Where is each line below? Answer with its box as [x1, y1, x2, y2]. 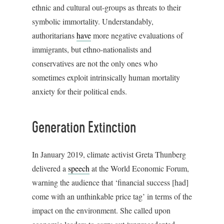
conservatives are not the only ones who [32, 57, 157, 68]
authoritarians [32, 29, 76, 40]
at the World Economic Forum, [89, 162, 189, 173]
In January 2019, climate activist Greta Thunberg [32, 148, 186, 159]
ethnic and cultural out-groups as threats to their [32, 1, 181, 12]
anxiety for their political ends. [32, 85, 127, 96]
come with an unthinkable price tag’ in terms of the [32, 190, 192, 201]
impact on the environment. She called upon [32, 204, 170, 215]
